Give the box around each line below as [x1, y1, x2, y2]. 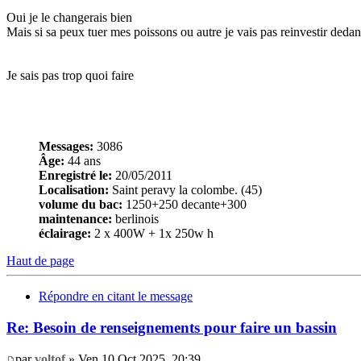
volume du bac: [39, 197, 122, 212]
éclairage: [39, 226, 91, 241]
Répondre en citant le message [39, 289, 193, 304]
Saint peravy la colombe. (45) [109, 183, 262, 197]
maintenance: [39, 212, 112, 226]
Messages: [39, 139, 93, 154]
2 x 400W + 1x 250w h [91, 226, 214, 241]
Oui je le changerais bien [6, 10, 132, 25]
